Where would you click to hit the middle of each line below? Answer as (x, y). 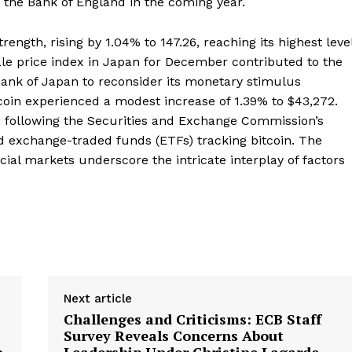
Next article (97, 299)
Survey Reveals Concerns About (173, 335)
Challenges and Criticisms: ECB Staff (192, 319)
